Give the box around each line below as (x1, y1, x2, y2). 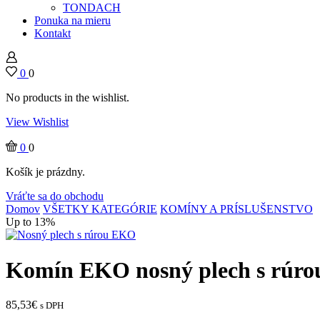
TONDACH (63, 1, 121, 14)
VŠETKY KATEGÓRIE (43, 203, 157, 216)
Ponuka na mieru (34, 14, 111, 27)
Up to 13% (6, 216, 55, 229)
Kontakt (34, 27, 71, 40)
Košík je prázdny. (6, 166, 85, 179)
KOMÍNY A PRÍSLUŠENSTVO (160, 203, 313, 216)
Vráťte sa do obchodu (6, 190, 104, 203)
